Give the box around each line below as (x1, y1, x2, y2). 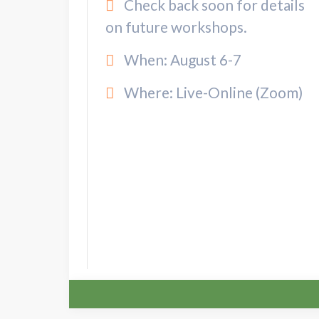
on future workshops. (105, 18, 247, 36)
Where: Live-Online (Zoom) (121, 83, 303, 102)
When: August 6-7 (121, 51, 242, 69)
